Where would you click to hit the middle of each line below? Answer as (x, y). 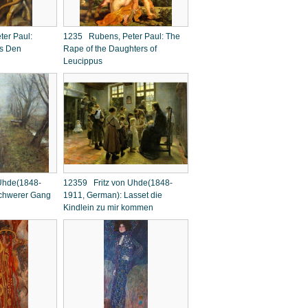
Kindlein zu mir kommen (108, 208)
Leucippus (83, 61)
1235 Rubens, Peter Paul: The (122, 36)
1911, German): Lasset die (113, 195)
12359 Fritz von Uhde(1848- (118, 183)
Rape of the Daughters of (110, 49)
